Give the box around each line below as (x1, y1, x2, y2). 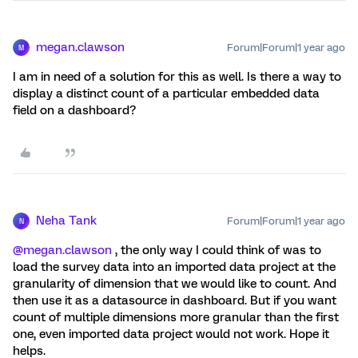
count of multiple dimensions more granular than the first (13, 310, 339, 324)
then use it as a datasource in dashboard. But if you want (13, 293, 336, 308)
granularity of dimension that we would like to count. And (13, 276, 336, 291)
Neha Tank (36, 213, 97, 228)
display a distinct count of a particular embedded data (13, 86, 320, 101)
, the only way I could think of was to (112, 243, 321, 257)
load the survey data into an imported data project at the (13, 260, 336, 274)
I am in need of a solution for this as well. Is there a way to (13, 70, 341, 84)
